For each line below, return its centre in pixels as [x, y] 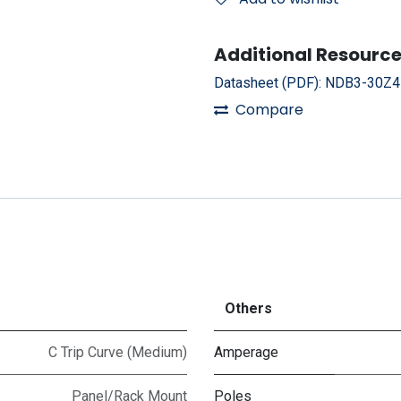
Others [248, 308]
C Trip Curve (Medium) [118, 352]
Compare [269, 110]
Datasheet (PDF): [269, 83]
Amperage [246, 352]
